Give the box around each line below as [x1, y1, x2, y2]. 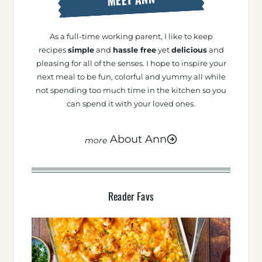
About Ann [110, 133, 167, 146]
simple [67, 46, 94, 55]
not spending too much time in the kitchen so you [36, 86, 226, 95]
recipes [38, 46, 68, 55]
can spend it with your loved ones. [67, 99, 195, 109]
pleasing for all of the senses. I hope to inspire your [36, 59, 226, 68]
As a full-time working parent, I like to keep [49, 32, 213, 42]
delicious [171, 46, 207, 55]
